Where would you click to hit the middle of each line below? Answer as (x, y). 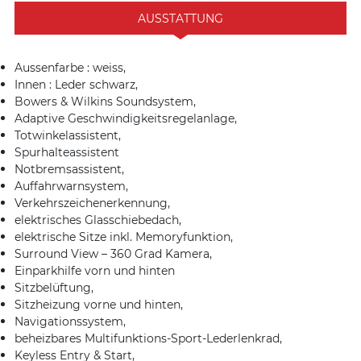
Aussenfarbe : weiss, (70, 67)
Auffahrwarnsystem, (71, 186)
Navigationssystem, (70, 321)
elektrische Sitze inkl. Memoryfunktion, (124, 237)
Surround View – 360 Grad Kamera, (113, 253)
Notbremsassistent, (69, 169)
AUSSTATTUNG (180, 18)
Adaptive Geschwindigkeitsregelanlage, (126, 118)
